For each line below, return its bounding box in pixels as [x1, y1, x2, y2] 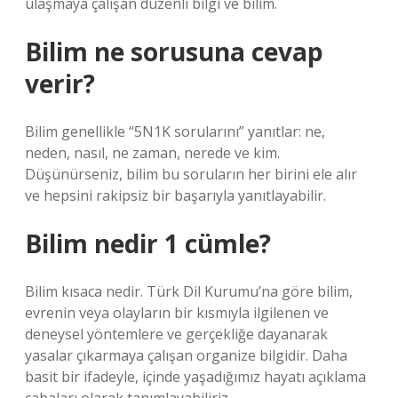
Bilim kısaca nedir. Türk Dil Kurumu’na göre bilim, [25, 282, 353, 301]
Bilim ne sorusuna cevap [25, 35, 323, 68]
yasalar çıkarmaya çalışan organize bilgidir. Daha [25, 346, 347, 365]
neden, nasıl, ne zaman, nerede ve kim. [25, 143, 280, 163]
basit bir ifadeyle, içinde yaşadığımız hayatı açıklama [25, 367, 366, 386]
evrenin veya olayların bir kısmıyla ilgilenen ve [25, 303, 329, 322]
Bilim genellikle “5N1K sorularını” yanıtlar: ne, [25, 122, 325, 141]
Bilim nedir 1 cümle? [25, 227, 271, 260]
